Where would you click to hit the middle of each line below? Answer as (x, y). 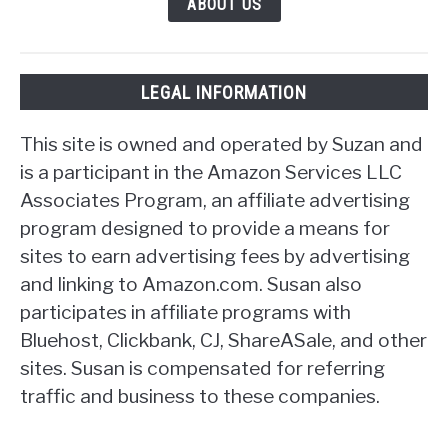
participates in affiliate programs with (185, 311)
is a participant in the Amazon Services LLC (211, 171)
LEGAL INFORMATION (224, 92)
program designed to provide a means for (205, 227)
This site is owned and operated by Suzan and (221, 143)
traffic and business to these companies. (200, 395)
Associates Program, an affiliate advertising (215, 199)
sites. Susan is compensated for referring (202, 367)
